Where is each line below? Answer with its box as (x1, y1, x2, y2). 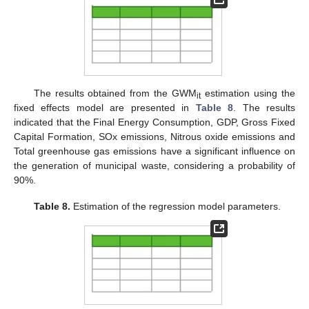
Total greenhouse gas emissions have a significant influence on (14, 145, 295, 157)
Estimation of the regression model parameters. (70, 200, 281, 212)
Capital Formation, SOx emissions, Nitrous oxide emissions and (14, 130, 295, 142)
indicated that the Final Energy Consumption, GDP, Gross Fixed (14, 116, 295, 128)
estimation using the (201, 87, 296, 99)
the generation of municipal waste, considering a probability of (14, 159, 295, 171)
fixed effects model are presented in (14, 101, 196, 113)
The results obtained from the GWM (33, 87, 197, 99)
